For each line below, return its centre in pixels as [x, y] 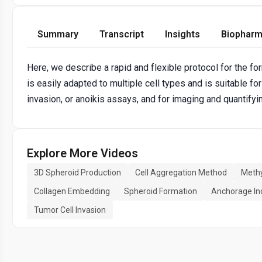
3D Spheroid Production [77, 173]
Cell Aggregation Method [181, 173]
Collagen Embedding [72, 192]
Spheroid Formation [161, 192]
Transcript [122, 35]
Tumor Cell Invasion [70, 210]
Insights [182, 35]
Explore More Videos [82, 154]
